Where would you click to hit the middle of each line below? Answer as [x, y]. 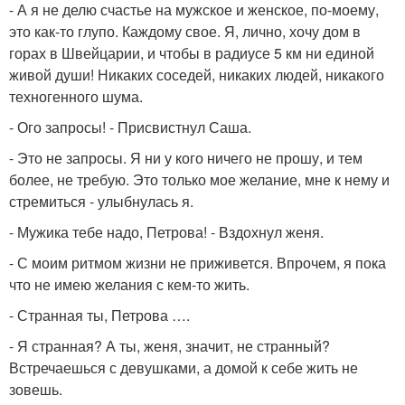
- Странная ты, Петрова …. [99, 315]
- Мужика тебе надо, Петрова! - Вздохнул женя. [166, 232]
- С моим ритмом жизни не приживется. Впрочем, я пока [198, 263]
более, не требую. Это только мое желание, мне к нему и [199, 179]
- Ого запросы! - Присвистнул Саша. [130, 127]
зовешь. [36, 389]
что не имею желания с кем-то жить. [129, 284]
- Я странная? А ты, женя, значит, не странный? [170, 346]
